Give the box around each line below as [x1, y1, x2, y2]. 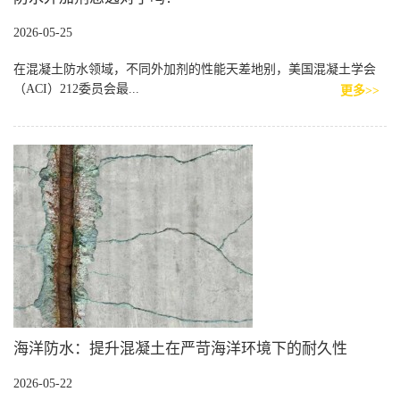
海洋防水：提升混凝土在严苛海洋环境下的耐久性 [13, 340, 347, 357]
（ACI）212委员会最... [13, 82, 139, 96]
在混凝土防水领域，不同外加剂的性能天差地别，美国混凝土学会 [13, 62, 376, 76]
